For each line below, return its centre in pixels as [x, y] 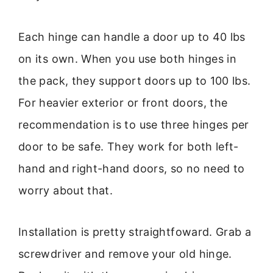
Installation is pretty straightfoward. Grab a [135, 232]
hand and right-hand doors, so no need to [132, 168]
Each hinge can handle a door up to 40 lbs [132, 37]
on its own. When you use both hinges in [128, 58]
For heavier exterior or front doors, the [123, 102]
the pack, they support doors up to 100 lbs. [135, 80]
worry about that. [66, 190]
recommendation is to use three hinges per [134, 124]
